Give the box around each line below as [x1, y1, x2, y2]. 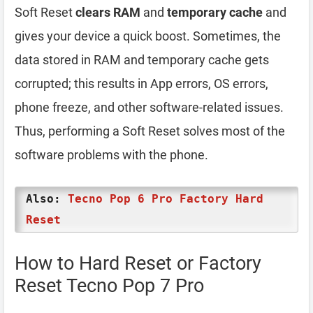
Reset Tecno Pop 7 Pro [15, 274, 204, 297]
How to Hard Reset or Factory [15, 252, 261, 275]
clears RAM [75, 4, 140, 20]
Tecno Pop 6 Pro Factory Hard [68, 191, 263, 205]
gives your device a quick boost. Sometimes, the [15, 28, 281, 43]
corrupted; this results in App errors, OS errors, [15, 75, 268, 91]
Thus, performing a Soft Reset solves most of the [15, 123, 285, 138]
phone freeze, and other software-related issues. [15, 99, 284, 115]
